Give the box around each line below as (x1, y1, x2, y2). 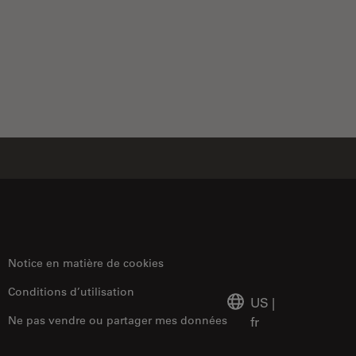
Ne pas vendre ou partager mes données (8, 312, 227, 327)
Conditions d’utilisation (8, 284, 134, 299)
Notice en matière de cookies (8, 255, 164, 270)
